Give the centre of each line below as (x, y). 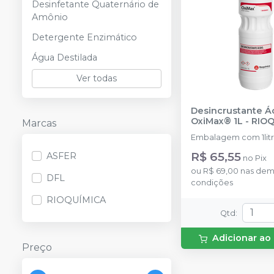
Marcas (39, 123)
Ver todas (97, 78)
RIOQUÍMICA (76, 200)
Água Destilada (65, 57)
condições (212, 183)
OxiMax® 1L (217, 121)
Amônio (50, 17)
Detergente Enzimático (84, 37)
